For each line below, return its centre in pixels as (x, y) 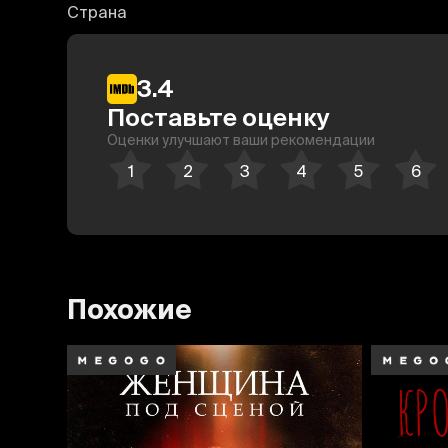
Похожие (130, 309)
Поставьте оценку (219, 117)
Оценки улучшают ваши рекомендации (241, 139)
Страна (97, 11)
